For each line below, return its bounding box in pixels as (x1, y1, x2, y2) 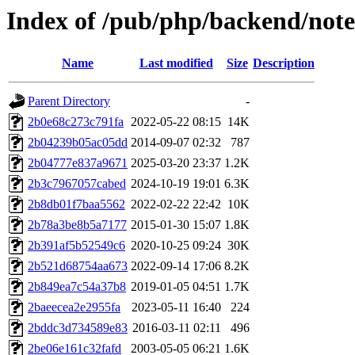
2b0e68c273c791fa (28, 115, 124, 129)
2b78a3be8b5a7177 (28, 218, 127, 232)
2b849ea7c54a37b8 (28, 280, 126, 294)
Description (253, 56, 315, 71)
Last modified (139, 56, 213, 71)
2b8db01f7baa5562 (28, 197, 125, 212)
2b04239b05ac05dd (28, 136, 128, 150)
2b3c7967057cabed (28, 177, 126, 191)
